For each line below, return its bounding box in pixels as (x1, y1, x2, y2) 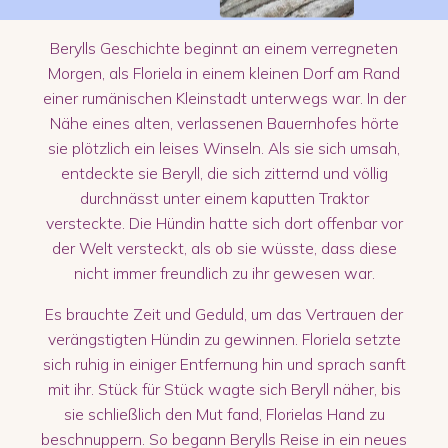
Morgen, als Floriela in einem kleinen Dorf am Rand (48, 62, 400, 83)
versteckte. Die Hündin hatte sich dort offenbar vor (45, 212, 403, 233)
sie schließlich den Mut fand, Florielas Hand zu (63, 403, 385, 424)
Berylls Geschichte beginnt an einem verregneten (50, 37, 398, 58)
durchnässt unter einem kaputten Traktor (79, 187, 369, 208)
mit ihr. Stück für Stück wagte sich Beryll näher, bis (47, 378, 401, 399)
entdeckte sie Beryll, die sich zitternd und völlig (60, 162, 388, 183)
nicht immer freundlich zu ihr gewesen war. (73, 262, 375, 283)
